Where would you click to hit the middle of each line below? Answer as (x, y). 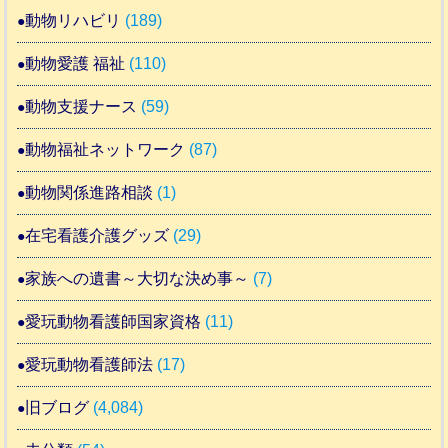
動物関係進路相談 (89, 192)
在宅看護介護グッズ (97, 235)
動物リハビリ (73, 20)
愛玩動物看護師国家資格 (113, 321)
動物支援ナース (81, 106)
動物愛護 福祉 (75, 63)
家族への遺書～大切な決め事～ (137, 278)
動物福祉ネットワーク (105, 149)
